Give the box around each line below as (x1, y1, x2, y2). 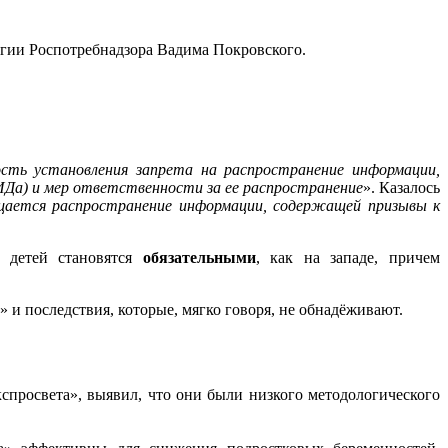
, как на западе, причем (255, 249, 441, 267)
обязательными (142, 249, 256, 267)
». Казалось (363, 179, 440, 197)
